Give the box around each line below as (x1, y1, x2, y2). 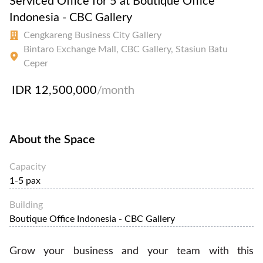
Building (9, 200, 43, 210)
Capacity (9, 161, 46, 171)
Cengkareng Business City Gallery (23, 30, 161, 40)
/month (97, 84, 134, 96)
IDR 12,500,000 (12, 84, 97, 96)
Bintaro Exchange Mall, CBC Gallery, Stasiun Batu (23, 44, 228, 54)
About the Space (9, 133, 95, 146)
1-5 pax (9, 176, 41, 186)
